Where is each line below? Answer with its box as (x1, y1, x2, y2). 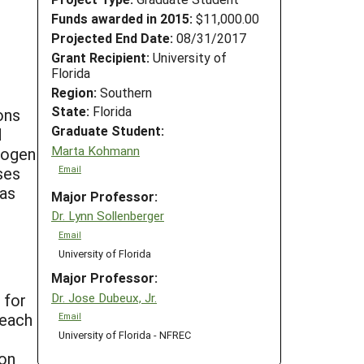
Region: (51, 83, 97, 101)
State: (51, 102, 89, 120)
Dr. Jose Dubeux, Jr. (51, 288, 157, 305)
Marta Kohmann (51, 141, 140, 158)
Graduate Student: (51, 122, 164, 140)
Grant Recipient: (51, 48, 149, 66)
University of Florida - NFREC (58, 327, 191, 342)
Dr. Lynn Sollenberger (51, 207, 164, 224)
